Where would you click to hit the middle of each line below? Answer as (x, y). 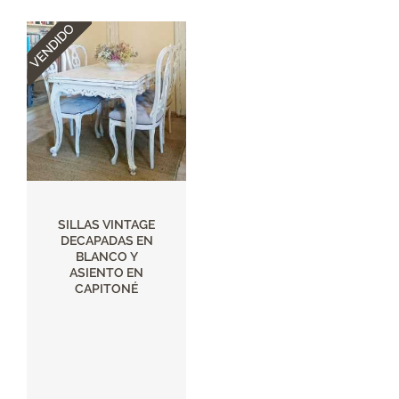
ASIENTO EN (106, 273)
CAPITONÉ (106, 289)
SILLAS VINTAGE (106, 225)
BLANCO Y (106, 257)
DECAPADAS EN (106, 241)
